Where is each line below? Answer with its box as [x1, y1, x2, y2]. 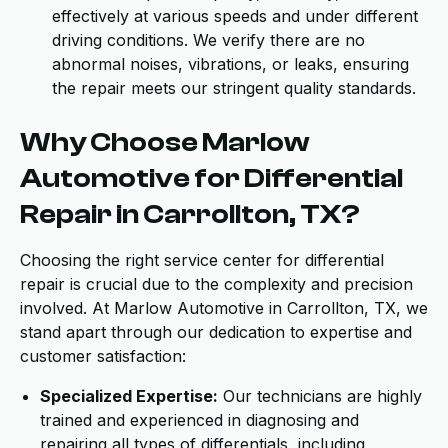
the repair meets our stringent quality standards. [52, 78, 416, 98]
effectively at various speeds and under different [52, 6, 418, 26]
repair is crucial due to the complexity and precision [20, 274, 413, 294]
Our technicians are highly [218, 386, 422, 406]
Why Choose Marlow [20, 126, 310, 158]
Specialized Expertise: [40, 386, 218, 406]
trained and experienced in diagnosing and [40, 410, 359, 430]
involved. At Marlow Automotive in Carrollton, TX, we [20, 298, 428, 318]
